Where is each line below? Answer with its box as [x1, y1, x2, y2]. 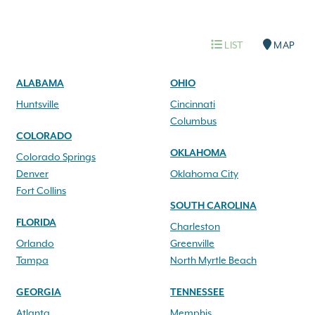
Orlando [16, 238, 54, 250]
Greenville [170, 238, 214, 250]
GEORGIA [16, 287, 61, 298]
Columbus [170, 116, 217, 127]
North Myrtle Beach [170, 255, 257, 266]
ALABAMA [16, 78, 64, 89]
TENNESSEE [170, 287, 224, 298]
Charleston [170, 221, 220, 233]
